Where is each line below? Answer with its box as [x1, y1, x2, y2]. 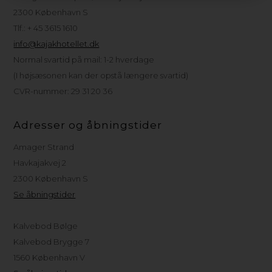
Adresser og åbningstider [13, 118, 163, 131]
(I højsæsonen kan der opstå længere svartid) [13, 70, 189, 80]
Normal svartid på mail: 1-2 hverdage [13, 54, 155, 64]
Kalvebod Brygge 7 [13, 236, 90, 246]
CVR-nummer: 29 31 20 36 [13, 86, 113, 96]
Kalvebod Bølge [13, 220, 78, 231]
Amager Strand [13, 141, 75, 152]
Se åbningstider [13, 189, 76, 199]
